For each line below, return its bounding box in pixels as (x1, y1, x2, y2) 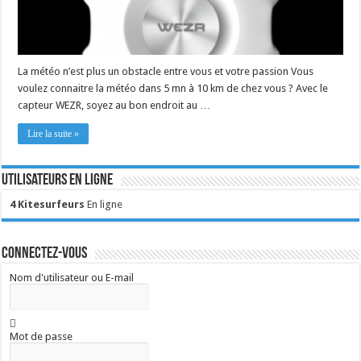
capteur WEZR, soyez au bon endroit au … (18, 98, 211, 111)
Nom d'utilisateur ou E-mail (10, 271, 135, 284)
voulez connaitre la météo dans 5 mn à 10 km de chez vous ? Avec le (18, 81, 329, 94)
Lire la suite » (27, 127, 80, 139)
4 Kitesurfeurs (10, 197, 85, 210)
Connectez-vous (2, 245, 88, 262)
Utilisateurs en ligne (2, 172, 114, 189)
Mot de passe (10, 330, 73, 342)
